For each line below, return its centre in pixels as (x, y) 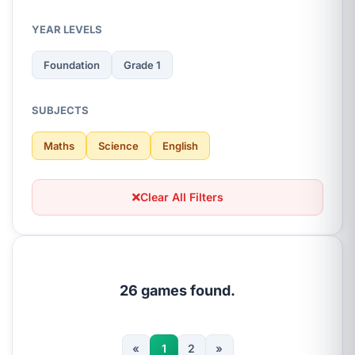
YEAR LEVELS (67, 29)
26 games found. (177, 290)
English (180, 146)
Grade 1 (142, 65)
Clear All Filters (181, 197)
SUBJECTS (60, 110)
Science (118, 146)
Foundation (72, 65)
